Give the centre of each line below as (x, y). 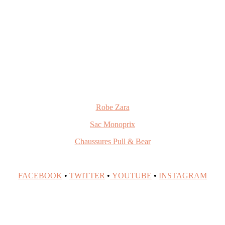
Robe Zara (113, 107)
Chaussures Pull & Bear (113, 141)
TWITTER (87, 175)
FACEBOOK (40, 175)
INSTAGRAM (183, 175)
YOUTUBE (131, 175)
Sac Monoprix (113, 124)
